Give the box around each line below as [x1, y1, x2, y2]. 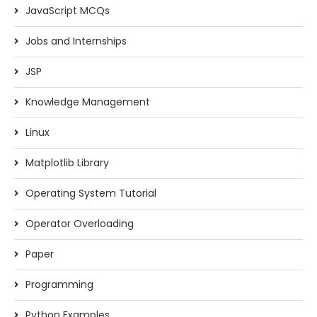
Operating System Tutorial [25, 186, 156, 200]
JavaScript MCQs [25, 4, 110, 18]
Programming [25, 277, 93, 292]
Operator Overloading [25, 217, 134, 231]
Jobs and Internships [25, 34, 127, 48]
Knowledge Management [25, 95, 150, 109]
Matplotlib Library [25, 156, 109, 170]
